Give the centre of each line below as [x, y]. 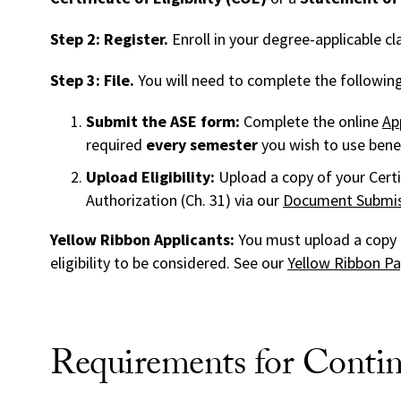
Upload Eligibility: [152, 177]
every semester [202, 145]
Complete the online [313, 122]
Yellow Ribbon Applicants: [142, 240]
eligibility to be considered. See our [169, 263]
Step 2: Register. [109, 39]
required [116, 145]
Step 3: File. [92, 81]
